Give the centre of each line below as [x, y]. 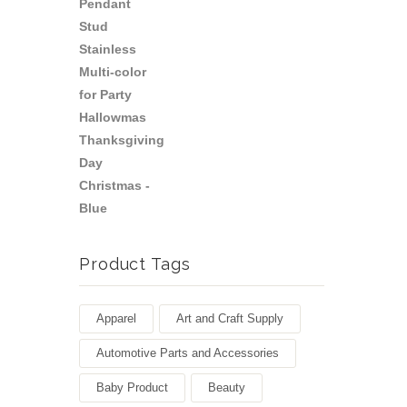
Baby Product [132, 388]
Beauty [227, 388]
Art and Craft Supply [230, 319]
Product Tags [135, 264]
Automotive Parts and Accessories [188, 353]
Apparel [116, 319]
